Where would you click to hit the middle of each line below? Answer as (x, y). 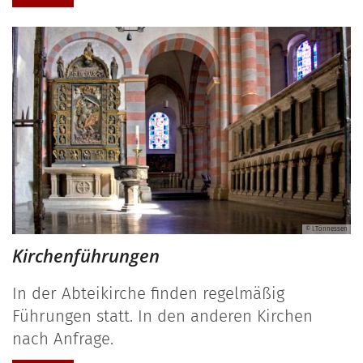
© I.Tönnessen (327, 229)
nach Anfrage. (63, 339)
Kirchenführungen (86, 256)
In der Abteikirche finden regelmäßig (148, 294)
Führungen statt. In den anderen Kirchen (162, 316)
